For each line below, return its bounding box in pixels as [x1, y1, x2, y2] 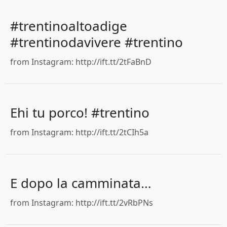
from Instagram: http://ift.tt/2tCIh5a [10, 127, 148, 138]
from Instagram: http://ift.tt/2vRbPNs [10, 197, 153, 208]
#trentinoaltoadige [10, 17, 127, 35]
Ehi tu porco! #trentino [10, 103, 149, 122]
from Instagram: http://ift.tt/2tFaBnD [10, 56, 152, 67]
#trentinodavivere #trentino [10, 33, 183, 51]
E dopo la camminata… [10, 174, 152, 192]
